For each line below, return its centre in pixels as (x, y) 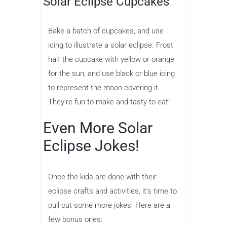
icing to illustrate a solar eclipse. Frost (111, 45)
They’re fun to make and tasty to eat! (109, 102)
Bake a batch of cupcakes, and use (106, 31)
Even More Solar (98, 128)
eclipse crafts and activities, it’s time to (112, 191)
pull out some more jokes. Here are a (109, 205)
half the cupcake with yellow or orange (111, 59)
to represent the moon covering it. (104, 87)
